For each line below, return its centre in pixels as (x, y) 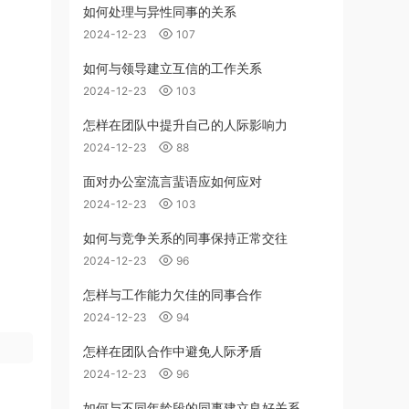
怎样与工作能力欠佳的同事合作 (173, 294)
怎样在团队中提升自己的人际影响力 (185, 125)
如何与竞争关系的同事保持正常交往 (185, 238)
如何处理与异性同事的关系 (160, 11)
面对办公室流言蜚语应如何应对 (173, 181)
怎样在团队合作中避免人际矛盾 (173, 351)
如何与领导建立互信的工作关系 (173, 68)
